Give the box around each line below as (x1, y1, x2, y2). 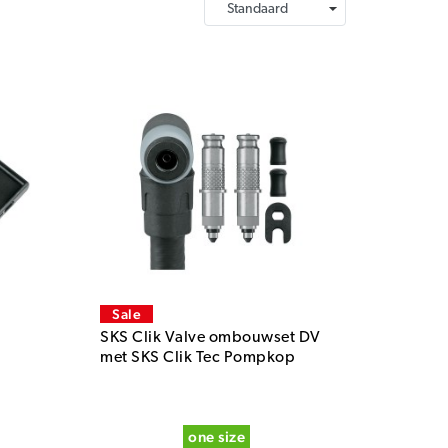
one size (188, 427, 246, 445)
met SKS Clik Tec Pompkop (100, 350, 296, 367)
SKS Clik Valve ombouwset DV (100, 330, 321, 347)
